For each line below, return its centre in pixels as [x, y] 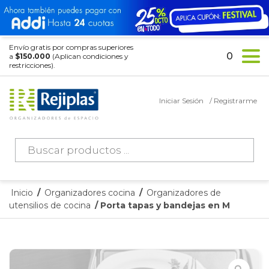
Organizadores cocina [90, 193]
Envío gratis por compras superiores [71, 47]
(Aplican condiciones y [89, 56]
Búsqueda [40, 142]
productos [40, 162]
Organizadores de [184, 193]
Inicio [22, 193]
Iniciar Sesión [181, 101]
